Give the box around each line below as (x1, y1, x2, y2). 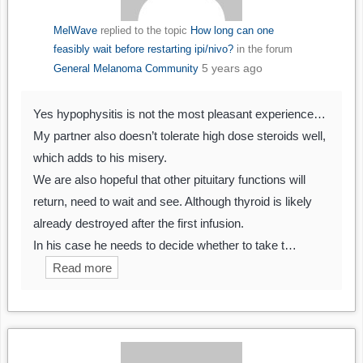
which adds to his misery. (33, 151, 167, 165)
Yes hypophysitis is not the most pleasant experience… (33, 107, 326, 122)
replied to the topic (96, 24, 190, 37)
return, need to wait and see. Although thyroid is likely (33, 194, 312, 209)
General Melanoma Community (53, 62, 199, 75)
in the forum (233, 43, 293, 56)
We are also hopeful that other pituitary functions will (33, 173, 305, 187)
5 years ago (201, 62, 263, 75)
